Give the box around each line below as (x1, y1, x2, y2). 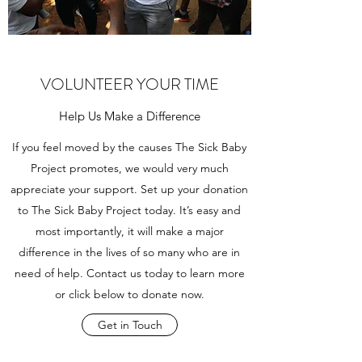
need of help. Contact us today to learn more (14, 266, 245, 280)
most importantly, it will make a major (35, 224, 224, 238)
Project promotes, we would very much (30, 161, 229, 175)
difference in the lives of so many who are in (19, 245, 240, 259)
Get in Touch (97, 318, 162, 332)
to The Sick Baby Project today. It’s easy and (18, 203, 241, 217)
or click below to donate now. (54, 287, 204, 301)
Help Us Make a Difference (58, 108, 200, 124)
